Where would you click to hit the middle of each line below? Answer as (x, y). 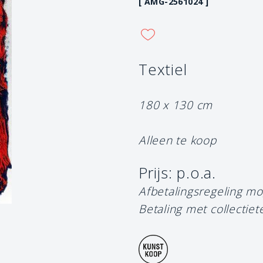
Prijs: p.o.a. (177, 173)
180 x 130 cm (176, 104)
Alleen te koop (178, 140)
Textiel (163, 69)
